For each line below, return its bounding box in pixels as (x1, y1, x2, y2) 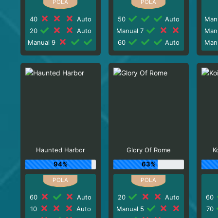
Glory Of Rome (127, 146, 171, 154)
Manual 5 (116, 204, 146, 213)
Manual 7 (116, 26, 146, 35)
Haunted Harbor (36, 146, 85, 154)
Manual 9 (28, 38, 58, 46)
